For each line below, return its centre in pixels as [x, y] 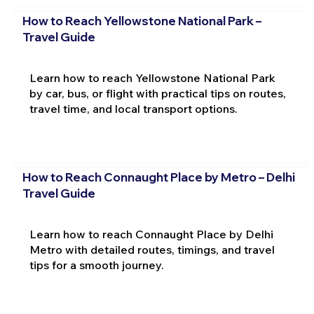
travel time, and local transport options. [133, 109]
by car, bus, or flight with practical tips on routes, [157, 94]
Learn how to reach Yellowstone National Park [152, 78]
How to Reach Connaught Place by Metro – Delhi [158, 177]
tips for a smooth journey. [96, 265]
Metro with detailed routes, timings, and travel [152, 249]
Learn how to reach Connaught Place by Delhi [151, 234]
